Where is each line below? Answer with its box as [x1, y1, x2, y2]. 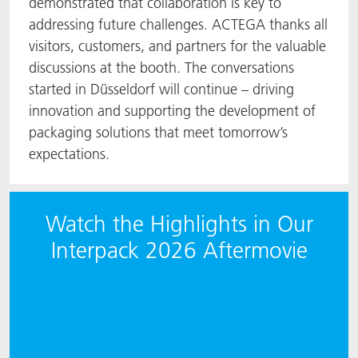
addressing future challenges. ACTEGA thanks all [29, 15, 328, 34]
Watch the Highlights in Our [45, 211, 313, 237]
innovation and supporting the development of [29, 101, 316, 120]
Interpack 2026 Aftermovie [50, 237, 308, 264]
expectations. [29, 145, 109, 163]
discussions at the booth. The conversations [29, 58, 294, 77]
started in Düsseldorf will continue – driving [29, 80, 294, 98]
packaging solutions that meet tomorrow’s [29, 123, 288, 141]
